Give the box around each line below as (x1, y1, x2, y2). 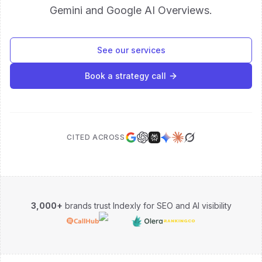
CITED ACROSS (67, 133, 125, 142)
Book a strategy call (84, 71, 166, 81)
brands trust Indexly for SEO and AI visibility (62, 201, 232, 211)
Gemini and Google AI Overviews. (50, 4, 212, 16)
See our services (96, 45, 166, 55)
